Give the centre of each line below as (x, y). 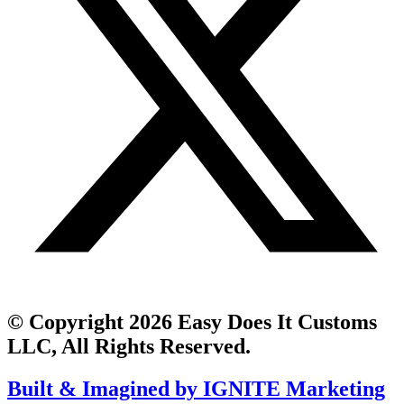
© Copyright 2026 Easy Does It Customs (192, 321)
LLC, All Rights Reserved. (129, 346)
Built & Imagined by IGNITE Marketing (196, 388)
